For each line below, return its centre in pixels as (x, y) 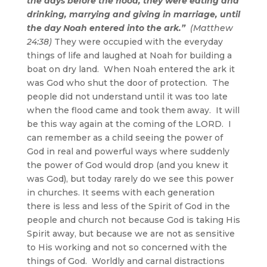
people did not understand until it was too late (127, 96)
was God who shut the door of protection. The (128, 83)
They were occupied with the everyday (137, 41)
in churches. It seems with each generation (120, 192)
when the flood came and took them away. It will (133, 110)
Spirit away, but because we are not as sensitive (131, 233)
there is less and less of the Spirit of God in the (128, 206)
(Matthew (210, 28)
